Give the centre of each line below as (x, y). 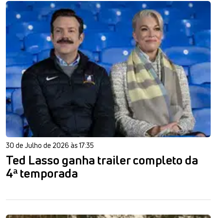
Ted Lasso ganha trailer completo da (102, 160)
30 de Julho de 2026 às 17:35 (50, 145)
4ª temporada (42, 173)
